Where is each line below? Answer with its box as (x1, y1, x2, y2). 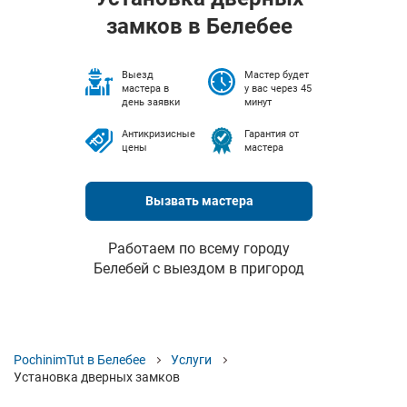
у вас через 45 (244, 83, 312, 94)
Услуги (171, 352, 212, 367)
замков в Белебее (105, 14, 293, 39)
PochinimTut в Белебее (14, 352, 145, 367)
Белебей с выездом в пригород (94, 260, 304, 277)
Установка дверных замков (14, 370, 180, 384)
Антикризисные (122, 128, 195, 140)
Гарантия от (244, 128, 299, 140)
